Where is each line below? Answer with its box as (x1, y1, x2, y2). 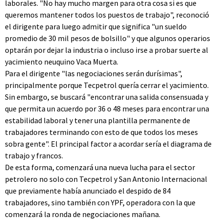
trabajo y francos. (5, 151, 63, 160)
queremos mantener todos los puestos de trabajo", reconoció (5, 10, 209, 20)
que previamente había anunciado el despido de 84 (5, 186, 171, 196)
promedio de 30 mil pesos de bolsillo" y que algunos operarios (5, 33, 210, 43)
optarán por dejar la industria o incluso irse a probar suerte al (5, 45, 208, 55)
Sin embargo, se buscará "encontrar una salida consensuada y (5, 92, 208, 102)
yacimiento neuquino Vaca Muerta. (5, 57, 118, 66)
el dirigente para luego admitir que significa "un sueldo (5, 22, 187, 31)
